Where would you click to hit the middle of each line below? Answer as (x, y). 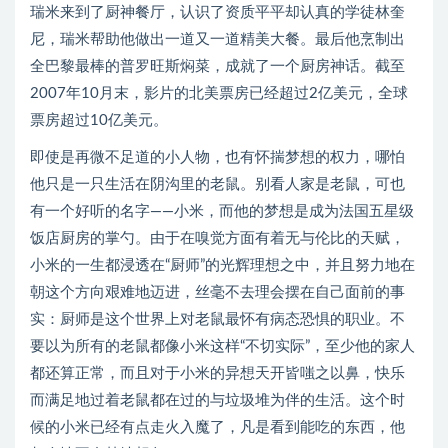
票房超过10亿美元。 (99, 121)
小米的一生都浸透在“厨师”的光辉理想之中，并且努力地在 (222, 266)
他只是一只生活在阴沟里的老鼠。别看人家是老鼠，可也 (217, 185)
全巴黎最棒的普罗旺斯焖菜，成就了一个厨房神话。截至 (217, 67)
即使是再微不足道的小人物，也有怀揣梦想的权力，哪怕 (217, 158)
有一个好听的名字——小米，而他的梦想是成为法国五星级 (222, 212)
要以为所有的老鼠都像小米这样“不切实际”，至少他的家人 (222, 347)
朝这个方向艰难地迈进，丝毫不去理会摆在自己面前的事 (217, 293)
